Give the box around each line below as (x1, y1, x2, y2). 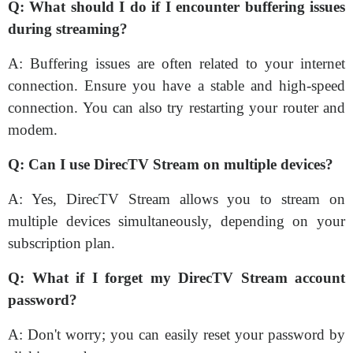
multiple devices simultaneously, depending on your (8, 213, 345, 229)
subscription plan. (8, 235, 115, 251)
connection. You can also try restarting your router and (8, 99, 345, 116)
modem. (8, 121, 58, 138)
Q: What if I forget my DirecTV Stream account (8, 269, 345, 286)
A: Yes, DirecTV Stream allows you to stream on (8, 191, 345, 207)
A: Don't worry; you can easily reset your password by (8, 326, 345, 343)
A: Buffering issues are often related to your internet (8, 55, 345, 72)
